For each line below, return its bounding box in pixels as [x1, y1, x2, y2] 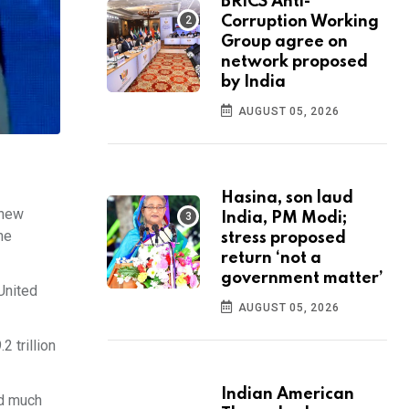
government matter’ [221, 270, 383, 288]
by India [221, 74, 286, 91]
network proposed [221, 54, 368, 71]
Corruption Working [221, 14, 379, 31]
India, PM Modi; [221, 210, 347, 227]
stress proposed [221, 230, 346, 247]
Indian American [221, 386, 354, 404]
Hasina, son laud [221, 190, 353, 207]
